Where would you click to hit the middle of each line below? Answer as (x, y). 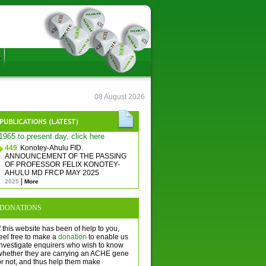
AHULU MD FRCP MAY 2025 (52, 173)
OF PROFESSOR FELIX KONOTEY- (62, 164)
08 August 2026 (119, 97)
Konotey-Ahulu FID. (51, 148)
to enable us (107, 237)
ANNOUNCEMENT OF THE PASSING (65, 156)
